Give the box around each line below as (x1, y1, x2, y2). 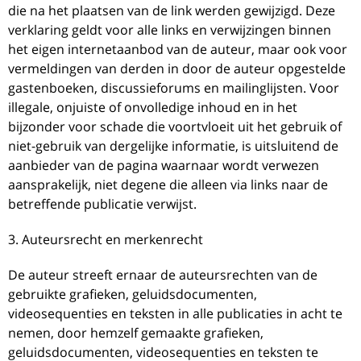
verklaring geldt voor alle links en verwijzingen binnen (8, 20, 331, 39)
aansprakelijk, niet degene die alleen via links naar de (8, 175, 328, 193)
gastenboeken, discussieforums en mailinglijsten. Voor (8, 78, 339, 97)
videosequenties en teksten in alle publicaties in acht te (8, 304, 342, 322)
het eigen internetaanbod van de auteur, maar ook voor (8, 39, 347, 58)
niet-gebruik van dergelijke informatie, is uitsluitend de (8, 136, 338, 155)
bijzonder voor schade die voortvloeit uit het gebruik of (8, 117, 342, 135)
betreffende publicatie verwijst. (8, 194, 197, 213)
